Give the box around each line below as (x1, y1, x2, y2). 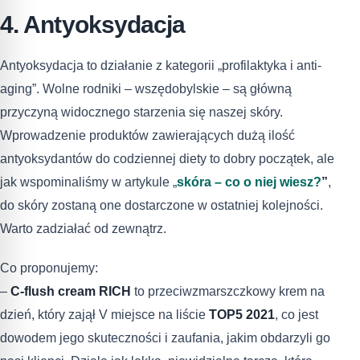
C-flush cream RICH (10, 284, 131, 299)
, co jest (275, 308, 318, 322)
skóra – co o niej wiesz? (177, 175, 321, 190)
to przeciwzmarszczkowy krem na (131, 284, 325, 299)
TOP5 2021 (209, 308, 275, 322)
